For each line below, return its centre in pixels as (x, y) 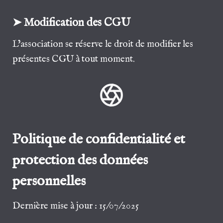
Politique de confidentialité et (99, 139)
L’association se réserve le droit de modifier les (103, 44)
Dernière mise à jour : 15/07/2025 (76, 206)
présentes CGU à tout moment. (74, 59)
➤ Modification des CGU (72, 23)
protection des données (80, 160)
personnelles (49, 181)
